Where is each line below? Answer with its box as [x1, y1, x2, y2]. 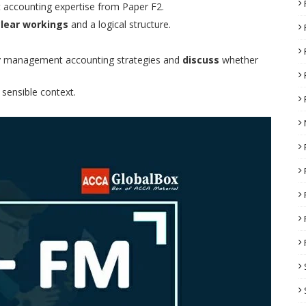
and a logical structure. [68, 18, 171, 31]
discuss [182, 53, 219, 66]
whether [219, 53, 258, 66]
